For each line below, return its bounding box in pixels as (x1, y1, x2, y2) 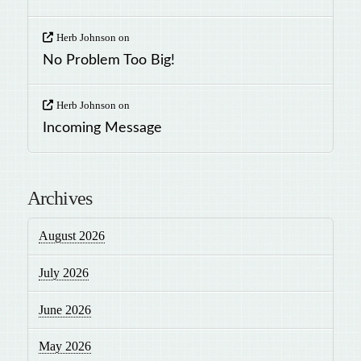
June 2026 (39, 302, 92, 317)
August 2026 (39, 229, 106, 243)
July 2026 (39, 265, 89, 280)
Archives (27, 187, 93, 209)
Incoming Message (42, 121, 162, 135)
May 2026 (39, 339, 92, 354)
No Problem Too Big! (42, 52, 175, 67)
